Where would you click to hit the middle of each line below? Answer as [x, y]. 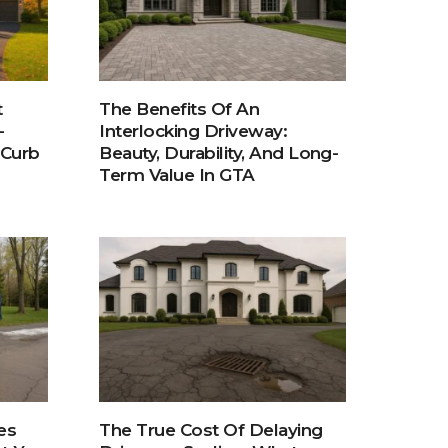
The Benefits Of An [179, 109]
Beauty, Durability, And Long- [219, 153]
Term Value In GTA [177, 175]
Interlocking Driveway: [193, 131]
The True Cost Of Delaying [211, 429]
